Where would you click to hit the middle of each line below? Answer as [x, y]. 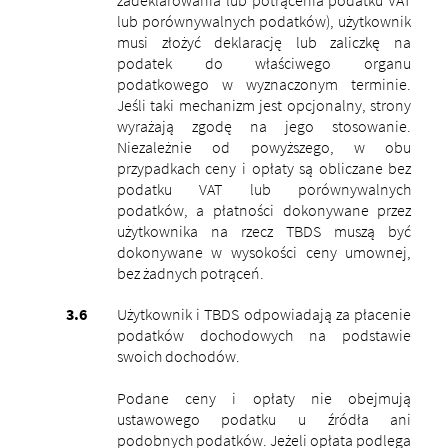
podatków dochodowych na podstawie [264, 334]
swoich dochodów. [178, 355]
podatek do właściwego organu [264, 62]
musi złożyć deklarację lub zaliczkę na [264, 41]
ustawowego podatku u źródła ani [264, 418]
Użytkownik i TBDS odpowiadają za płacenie [264, 313]
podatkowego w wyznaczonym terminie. [264, 83]
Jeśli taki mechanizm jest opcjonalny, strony [264, 104]
